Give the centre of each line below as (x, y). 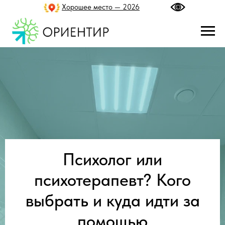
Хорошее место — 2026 (101, 7)
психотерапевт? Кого (113, 180)
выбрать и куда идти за (113, 200)
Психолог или (113, 159)
